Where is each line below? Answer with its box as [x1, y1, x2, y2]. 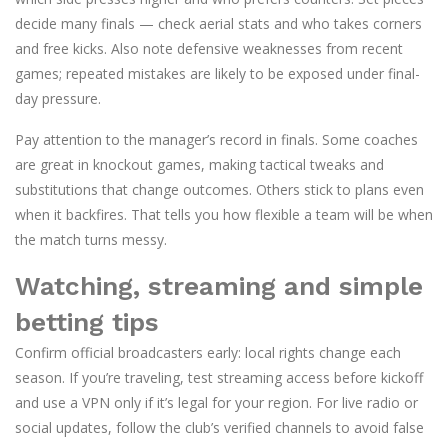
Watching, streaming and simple [15, 271, 423, 301]
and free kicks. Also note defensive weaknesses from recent [15, 39, 403, 58]
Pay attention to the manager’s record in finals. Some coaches [15, 130, 418, 149]
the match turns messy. [15, 230, 167, 249]
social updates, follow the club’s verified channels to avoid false [15, 418, 424, 437]
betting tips [15, 307, 159, 337]
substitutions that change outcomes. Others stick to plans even [15, 180, 424, 199]
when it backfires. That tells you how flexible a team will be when [15, 205, 433, 224]
